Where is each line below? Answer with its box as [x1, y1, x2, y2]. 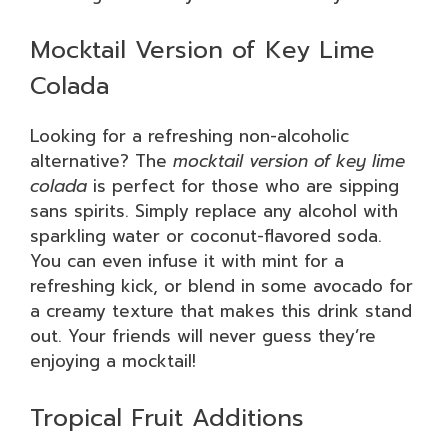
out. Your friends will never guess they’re [30, 323, 376, 349]
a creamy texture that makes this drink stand [30, 298, 412, 324]
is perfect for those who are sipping [87, 173, 399, 199]
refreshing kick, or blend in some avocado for [30, 273, 413, 299]
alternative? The [30, 148, 173, 174]
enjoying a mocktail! [30, 348, 196, 374]
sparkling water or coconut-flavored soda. [30, 223, 382, 249]
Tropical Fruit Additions [30, 399, 304, 436]
